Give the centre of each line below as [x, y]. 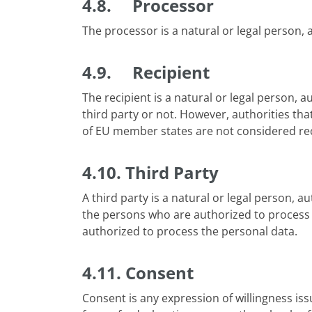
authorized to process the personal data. [190, 231]
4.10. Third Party [150, 172]
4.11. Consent [138, 273]
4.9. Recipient [146, 72]
